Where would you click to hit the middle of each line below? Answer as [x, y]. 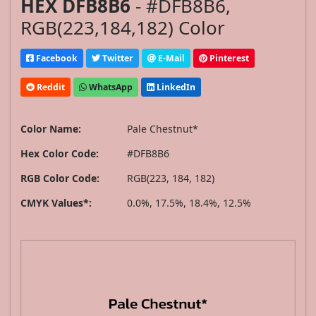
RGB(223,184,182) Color [123, 28]
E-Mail [170, 58]
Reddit [50, 87]
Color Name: [51, 129]
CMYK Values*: [56, 203]
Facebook [56, 58]
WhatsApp [110, 87]
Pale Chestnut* [163, 129]
